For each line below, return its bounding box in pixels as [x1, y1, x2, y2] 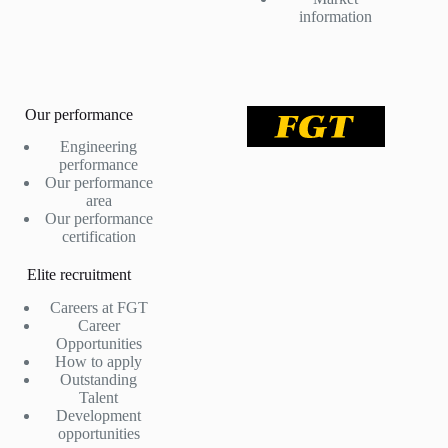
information [299, 7, 373, 25]
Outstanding [60, 371, 138, 389]
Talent [79, 389, 119, 407]
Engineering [60, 138, 138, 156]
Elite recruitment [26, 266, 131, 284]
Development [56, 407, 142, 425]
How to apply [55, 353, 143, 371]
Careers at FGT [49, 299, 148, 317]
